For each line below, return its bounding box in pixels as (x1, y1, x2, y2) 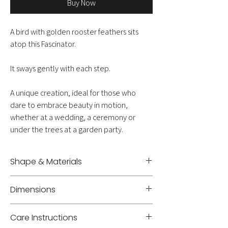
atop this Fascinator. (10, 39, 76, 50)
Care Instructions (10, 212, 77, 224)
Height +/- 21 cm (10, 204, 58, 214)
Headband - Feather (10, 176, 68, 186)
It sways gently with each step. (10, 63, 110, 74)
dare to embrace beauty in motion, (10, 100, 128, 111)
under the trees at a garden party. (10, 124, 123, 135)
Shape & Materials (10, 156, 82, 168)
